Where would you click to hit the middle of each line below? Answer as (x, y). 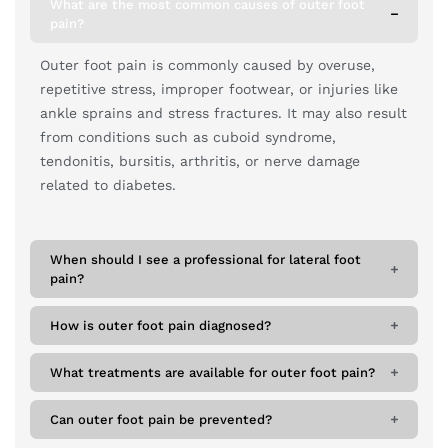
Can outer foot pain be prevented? (161, 419)
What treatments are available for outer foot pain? (212, 372)
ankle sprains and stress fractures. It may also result (223, 113)
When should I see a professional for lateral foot (205, 259)
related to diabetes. (108, 185)
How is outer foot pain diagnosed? (160, 325)
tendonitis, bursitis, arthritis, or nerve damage (200, 161)
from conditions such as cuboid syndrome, (188, 137)
